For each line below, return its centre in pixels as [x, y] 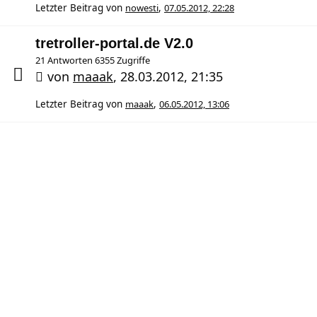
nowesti [142, 8]
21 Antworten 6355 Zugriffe [93, 60]
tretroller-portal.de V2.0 [114, 43]
